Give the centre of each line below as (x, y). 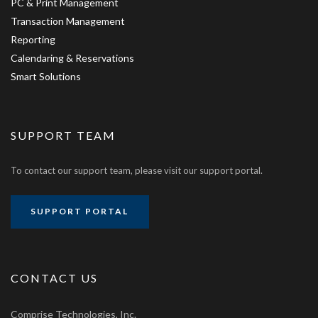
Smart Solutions (46, 76)
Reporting (33, 39)
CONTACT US (54, 278)
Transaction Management (68, 21)
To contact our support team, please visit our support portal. (137, 170)
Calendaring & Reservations (72, 58)
